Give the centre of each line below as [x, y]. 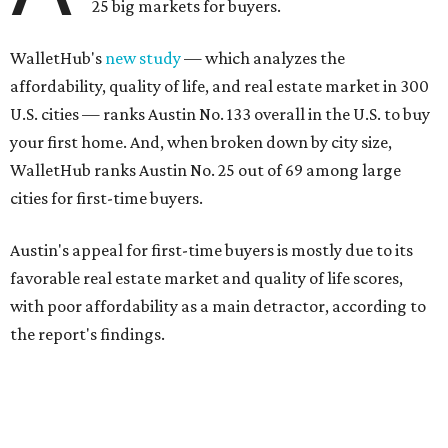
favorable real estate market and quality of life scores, [206, 278]
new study [143, 58]
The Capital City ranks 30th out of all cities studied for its [219, 386]
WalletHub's [57, 58]
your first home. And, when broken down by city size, [201, 142]
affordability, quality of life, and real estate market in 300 [219, 86]
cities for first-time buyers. [106, 198]
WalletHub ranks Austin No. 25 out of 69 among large [205, 170]
